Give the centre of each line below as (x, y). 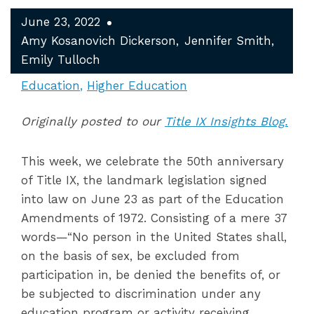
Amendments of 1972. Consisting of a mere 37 (154, 218)
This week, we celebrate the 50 (111, 161)
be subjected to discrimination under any (141, 294)
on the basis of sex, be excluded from (130, 256)
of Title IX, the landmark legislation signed (144, 180)
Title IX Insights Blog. (226, 121)
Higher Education (137, 86)
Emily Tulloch (61, 60)
